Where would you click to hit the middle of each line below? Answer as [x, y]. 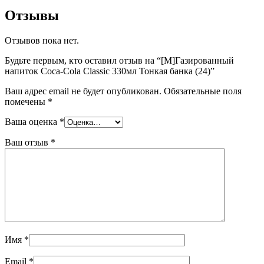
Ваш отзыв [28, 142]
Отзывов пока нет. [42, 40]
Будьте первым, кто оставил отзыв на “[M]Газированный [119, 60]
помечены [26, 101]
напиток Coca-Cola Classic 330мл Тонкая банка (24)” [110, 71]
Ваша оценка [32, 121]
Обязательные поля [203, 91]
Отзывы [32, 15]
